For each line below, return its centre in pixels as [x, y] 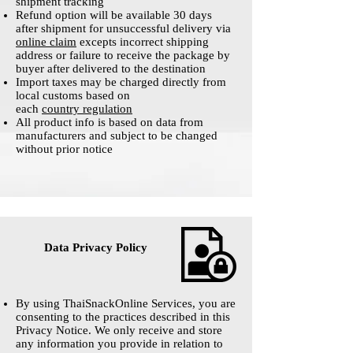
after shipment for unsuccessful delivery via [123, 29]
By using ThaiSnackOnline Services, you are [126, 304]
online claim [46, 42]
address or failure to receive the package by [123, 56]
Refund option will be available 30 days [114, 15]
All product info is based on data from [110, 123]
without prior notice [64, 149]
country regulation [87, 109]
